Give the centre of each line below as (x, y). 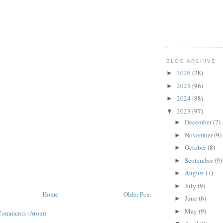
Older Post (137, 194)
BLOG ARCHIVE (191, 61)
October (196, 148)
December (199, 122)
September (199, 160)
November (199, 135)
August (195, 173)
